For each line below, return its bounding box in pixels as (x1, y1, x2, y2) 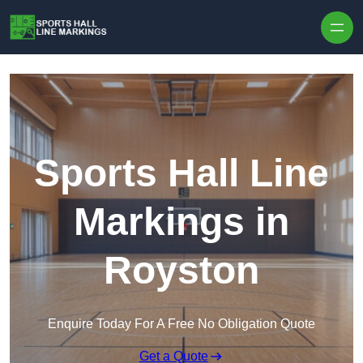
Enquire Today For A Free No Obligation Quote (48, 317, 315, 331)
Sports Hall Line (34, 152, 329, 195)
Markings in (74, 200, 289, 244)
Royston (104, 249, 259, 293)
